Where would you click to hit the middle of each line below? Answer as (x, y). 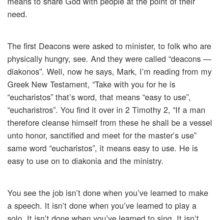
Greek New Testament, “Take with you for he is (91, 84)
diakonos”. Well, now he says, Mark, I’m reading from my (110, 71)
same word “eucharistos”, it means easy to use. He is (103, 148)
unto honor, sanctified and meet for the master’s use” (102, 135)
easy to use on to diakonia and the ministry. (85, 161)
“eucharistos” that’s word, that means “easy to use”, (99, 97)
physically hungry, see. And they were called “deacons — (109, 59)
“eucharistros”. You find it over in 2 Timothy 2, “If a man (106, 110)
